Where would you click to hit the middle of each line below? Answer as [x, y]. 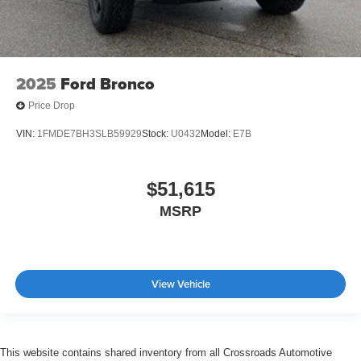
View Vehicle [180, 284]
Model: [217, 134]
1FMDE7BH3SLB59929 [89, 134]
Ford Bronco [108, 83]
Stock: [156, 134]
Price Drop [52, 106]
